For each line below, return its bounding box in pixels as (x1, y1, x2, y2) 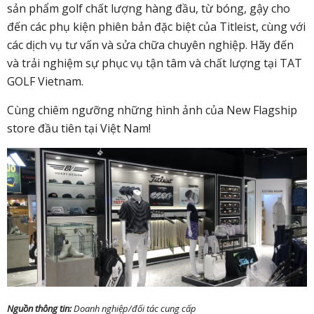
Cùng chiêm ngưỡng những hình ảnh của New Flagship (7, 102, 297, 118)
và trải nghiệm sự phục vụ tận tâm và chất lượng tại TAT (7, 55, 302, 71)
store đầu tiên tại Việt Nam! (7, 121, 151, 137)
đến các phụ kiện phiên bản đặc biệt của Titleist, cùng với (7, 19, 306, 35)
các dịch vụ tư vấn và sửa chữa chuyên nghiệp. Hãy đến (7, 37, 294, 53)
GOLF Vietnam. (7, 74, 83, 90)
